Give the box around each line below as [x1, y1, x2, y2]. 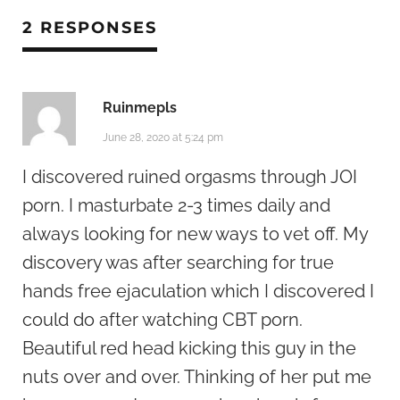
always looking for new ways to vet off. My [22, 222, 368, 245]
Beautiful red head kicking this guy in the [22, 337, 356, 359]
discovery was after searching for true [22, 251, 334, 273]
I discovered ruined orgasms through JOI [22, 165, 357, 187]
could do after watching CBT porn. [22, 308, 303, 330]
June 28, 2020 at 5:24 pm [103, 130, 223, 144]
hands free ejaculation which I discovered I [22, 279, 374, 302]
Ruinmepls [103, 98, 177, 116]
